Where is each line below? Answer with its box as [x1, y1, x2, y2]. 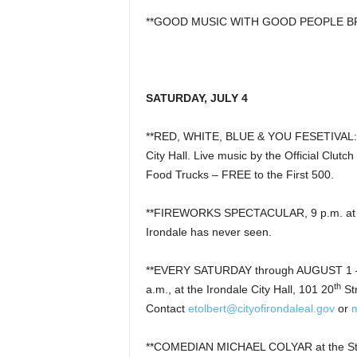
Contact [145, 302, 188, 315]
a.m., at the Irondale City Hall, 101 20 [145, 283, 334, 296]
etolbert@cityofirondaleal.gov [187, 302, 335, 315]
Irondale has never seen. [145, 226, 272, 238]
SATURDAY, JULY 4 [145, 92, 248, 104]
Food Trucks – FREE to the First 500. [145, 168, 334, 181]
